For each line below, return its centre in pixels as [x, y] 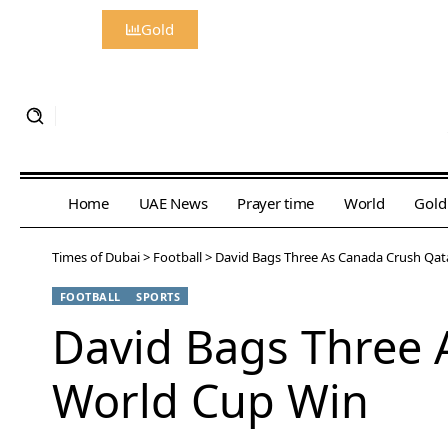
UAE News [173, 203]
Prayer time [275, 203]
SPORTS [158, 296]
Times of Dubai [96, 257]
